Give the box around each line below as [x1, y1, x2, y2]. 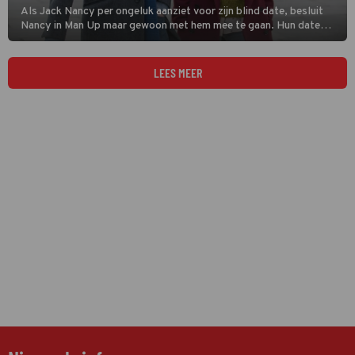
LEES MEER [153, 65, 202, 80]
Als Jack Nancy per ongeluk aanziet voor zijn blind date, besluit [21, 5, 323, 18]
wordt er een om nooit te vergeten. [21, 33, 187, 47]
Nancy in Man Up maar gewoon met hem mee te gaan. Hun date [21, 19, 320, 32]
